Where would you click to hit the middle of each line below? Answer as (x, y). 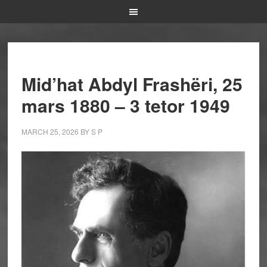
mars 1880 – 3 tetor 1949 (125, 105)
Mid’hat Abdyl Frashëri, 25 (132, 84)
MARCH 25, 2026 (50, 131)
